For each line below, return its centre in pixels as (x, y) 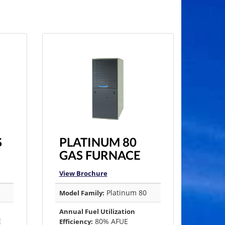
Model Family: (82, 193)
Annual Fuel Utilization (97, 212)
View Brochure (83, 174)
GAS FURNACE (100, 155)
